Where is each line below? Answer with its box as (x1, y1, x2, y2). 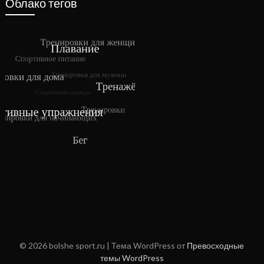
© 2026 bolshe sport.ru (19, 240, 107, 251)
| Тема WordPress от (107, 240, 187, 251)
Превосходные (187, 240, 245, 251)
